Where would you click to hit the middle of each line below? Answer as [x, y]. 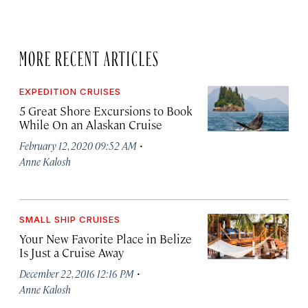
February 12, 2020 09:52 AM [78, 145]
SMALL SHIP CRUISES [70, 219]
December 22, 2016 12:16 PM [77, 273]
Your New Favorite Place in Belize [106, 239]
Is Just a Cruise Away [71, 252]
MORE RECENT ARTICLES [89, 56]
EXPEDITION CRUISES [70, 91]
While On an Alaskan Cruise [91, 124]
